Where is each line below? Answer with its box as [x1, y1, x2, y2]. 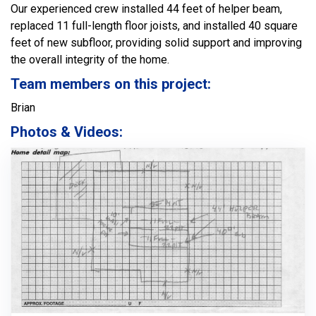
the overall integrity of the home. [11, 53, 169, 66]
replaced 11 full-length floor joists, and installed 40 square [11, 19, 298, 32]
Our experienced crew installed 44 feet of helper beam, [11, 2, 282, 16]
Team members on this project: [11, 75, 211, 92]
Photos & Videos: [11, 123, 123, 140]
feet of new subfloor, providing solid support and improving [11, 36, 302, 49]
